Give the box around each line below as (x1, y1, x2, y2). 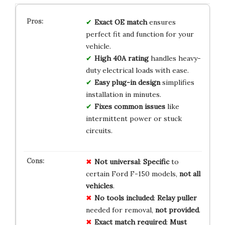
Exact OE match (94, 18, 147, 27)
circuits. (85, 126, 113, 136)
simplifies (160, 78, 194, 87)
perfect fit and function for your (85, 30, 194, 39)
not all (179, 169, 200, 179)
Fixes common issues (94, 102, 165, 111)
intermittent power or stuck (85, 114, 182, 124)
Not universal (94, 157, 140, 167)
